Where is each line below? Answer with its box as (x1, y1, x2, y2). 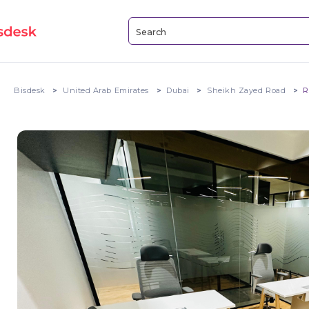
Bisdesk (14, 86, 46, 95)
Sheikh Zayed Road (206, 86, 286, 95)
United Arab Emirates (62, 86, 149, 95)
